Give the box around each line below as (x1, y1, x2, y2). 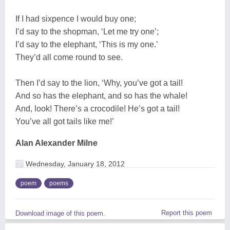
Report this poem (161, 208, 212, 217)
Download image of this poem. (15, 209, 105, 217)
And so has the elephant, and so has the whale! (15, 91, 187, 100)
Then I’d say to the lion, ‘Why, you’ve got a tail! (15, 78, 183, 87)
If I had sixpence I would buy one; (15, 14, 136, 23)
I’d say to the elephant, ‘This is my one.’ (15, 40, 158, 49)
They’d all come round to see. (15, 52, 123, 62)
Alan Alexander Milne (15, 138, 98, 147)
